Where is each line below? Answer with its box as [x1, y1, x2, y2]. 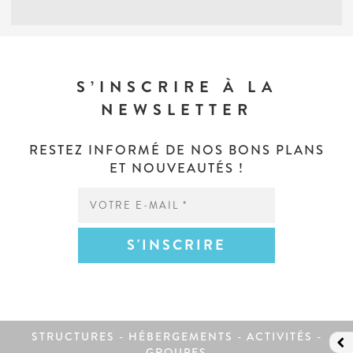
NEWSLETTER [100, 98, 253, 121]
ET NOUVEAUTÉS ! [109, 158, 244, 177]
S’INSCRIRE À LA [76, 75, 277, 98]
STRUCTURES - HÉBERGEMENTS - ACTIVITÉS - [31, 328, 322, 344]
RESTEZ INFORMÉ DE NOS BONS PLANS [28, 139, 325, 159]
